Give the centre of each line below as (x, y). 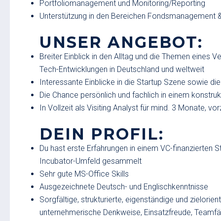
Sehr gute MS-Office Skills (84, 174)
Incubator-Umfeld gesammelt (91, 161)
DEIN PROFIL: (102, 134)
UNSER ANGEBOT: (121, 42)
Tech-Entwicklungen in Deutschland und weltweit (122, 69)
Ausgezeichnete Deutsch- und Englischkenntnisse (124, 187)
